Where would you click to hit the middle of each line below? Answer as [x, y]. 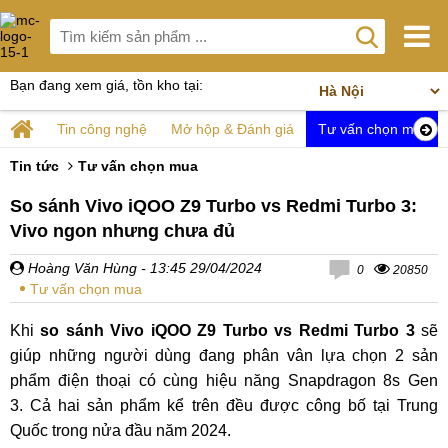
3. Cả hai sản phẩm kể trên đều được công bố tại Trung [224, 405]
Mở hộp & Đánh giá [232, 129]
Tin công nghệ [102, 129]
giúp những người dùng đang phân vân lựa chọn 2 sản [224, 355]
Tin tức [34, 166]
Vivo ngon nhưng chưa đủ [122, 231]
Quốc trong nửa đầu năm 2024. [120, 430]
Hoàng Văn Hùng [80, 268]
